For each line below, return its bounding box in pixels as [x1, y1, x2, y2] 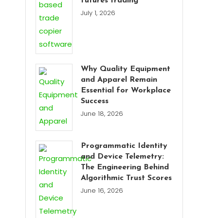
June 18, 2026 [81, 109, 124, 119]
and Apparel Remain [81, 76, 158, 84]
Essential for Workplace [81, 87, 171, 95]
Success [81, 97, 109, 106]
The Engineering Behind [81, 163, 169, 172]
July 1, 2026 [81, 8, 116, 18]
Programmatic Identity [81, 142, 168, 150]
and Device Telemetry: [81, 153, 164, 161]
